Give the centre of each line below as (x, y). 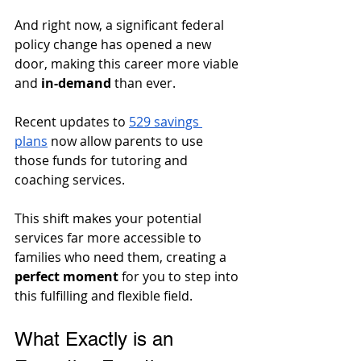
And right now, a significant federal (121, 25)
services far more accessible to (110, 237)
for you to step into (180, 276)
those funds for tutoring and (103, 160)
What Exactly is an (97, 338)
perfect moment (66, 276)
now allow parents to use (127, 141)
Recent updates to (72, 121)
